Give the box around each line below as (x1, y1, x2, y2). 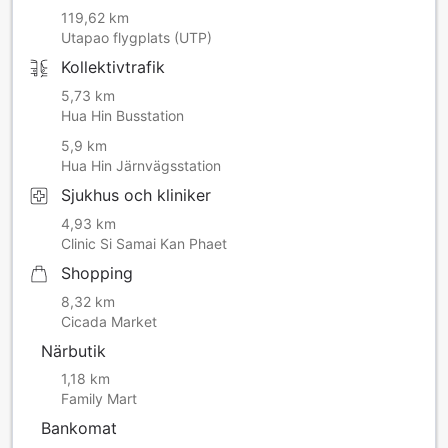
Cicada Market (61, 312, 157, 330)
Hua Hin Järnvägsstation (61, 156, 221, 174)
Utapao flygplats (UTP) (61, 28, 212, 46)
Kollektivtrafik (61, 56, 165, 77)
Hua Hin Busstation (61, 106, 184, 124)
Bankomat (41, 417, 117, 438)
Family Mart (61, 389, 137, 407)
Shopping (61, 262, 133, 283)
